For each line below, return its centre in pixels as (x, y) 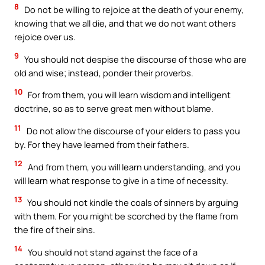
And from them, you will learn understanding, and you (133, 167)
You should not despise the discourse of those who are (135, 59)
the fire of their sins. (55, 230)
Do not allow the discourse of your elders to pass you (132, 130)
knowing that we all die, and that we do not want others (125, 23)
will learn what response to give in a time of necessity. (121, 180)
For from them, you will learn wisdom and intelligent (128, 95)
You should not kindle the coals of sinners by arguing (132, 203)
